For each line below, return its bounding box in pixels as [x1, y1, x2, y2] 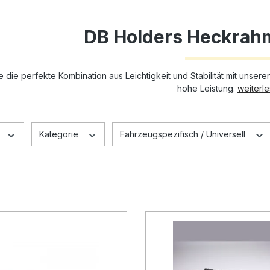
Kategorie [39, 129, 81, 139]
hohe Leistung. [177, 83, 237, 93]
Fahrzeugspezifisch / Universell [120, 129, 248, 139]
